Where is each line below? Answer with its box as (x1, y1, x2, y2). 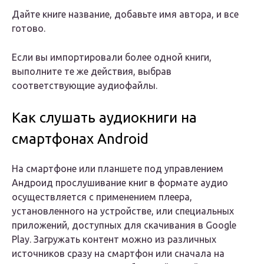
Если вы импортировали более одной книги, (12, 52, 212, 63)
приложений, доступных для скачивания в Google (12, 220, 236, 231)
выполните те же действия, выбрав (12, 66, 171, 77)
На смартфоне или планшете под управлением (12, 163, 223, 174)
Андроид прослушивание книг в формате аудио (12, 177, 228, 189)
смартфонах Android (12, 131, 148, 147)
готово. (12, 23, 45, 34)
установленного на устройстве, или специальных (12, 206, 234, 217)
